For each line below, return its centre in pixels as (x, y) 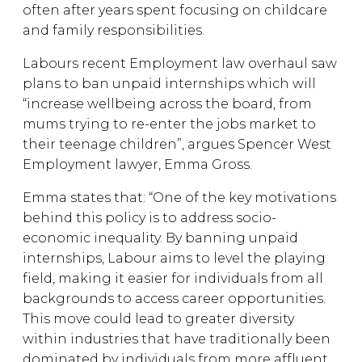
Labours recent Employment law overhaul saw (180, 63)
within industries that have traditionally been (177, 339)
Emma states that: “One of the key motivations (179, 198)
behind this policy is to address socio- (149, 218)
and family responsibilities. (114, 30)
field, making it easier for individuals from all (173, 278)
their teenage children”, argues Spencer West (177, 144)
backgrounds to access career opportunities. (174, 299)
